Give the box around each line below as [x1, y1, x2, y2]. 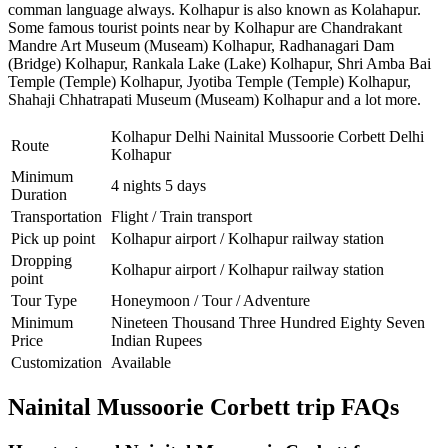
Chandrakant [321, 18, 402, 36]
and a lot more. [323, 90, 421, 108]
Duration [11, 185, 67, 203]
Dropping [11, 251, 72, 269]
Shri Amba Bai [337, 54, 431, 72]
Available [111, 353, 171, 371]
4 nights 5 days [111, 176, 206, 194]
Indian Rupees [111, 331, 202, 349]
